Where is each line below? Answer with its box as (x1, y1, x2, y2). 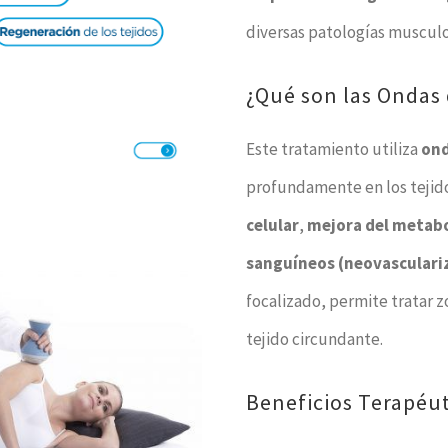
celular (246, 214, 300, 236)
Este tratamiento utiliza (246, 138, 422, 160)
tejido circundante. (246, 328, 384, 350)
